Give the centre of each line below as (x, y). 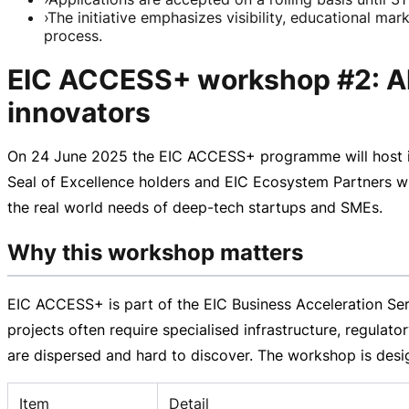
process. (73, 35)
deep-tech (208, 207)
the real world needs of (90, 207)
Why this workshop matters (155, 252)
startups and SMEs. (313, 207)
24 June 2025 (79, 156)
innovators (79, 112)
